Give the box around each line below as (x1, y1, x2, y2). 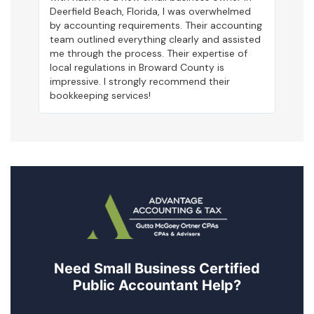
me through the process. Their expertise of (50, 47, 247, 60)
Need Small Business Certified (54, 260, 260, 278)
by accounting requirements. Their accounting (50, 19, 262, 32)
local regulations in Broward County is (50, 61, 224, 74)
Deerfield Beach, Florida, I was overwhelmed (50, 5, 251, 18)
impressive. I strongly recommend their (50, 75, 230, 88)
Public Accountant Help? (73, 277, 241, 294)
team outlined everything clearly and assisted (50, 33, 261, 46)
